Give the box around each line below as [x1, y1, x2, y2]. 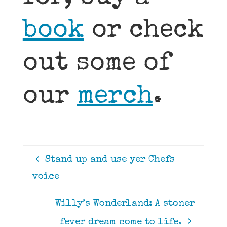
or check [84, 18, 204, 45]
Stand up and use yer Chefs [45, 155, 175, 165]
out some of [22, 51, 171, 78]
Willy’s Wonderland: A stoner [55, 199, 195, 209]
